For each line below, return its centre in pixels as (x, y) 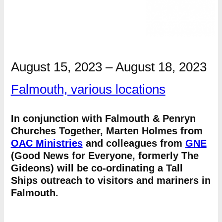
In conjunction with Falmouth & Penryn (103, 118)
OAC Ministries (47, 143)
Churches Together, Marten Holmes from (107, 131)
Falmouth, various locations (88, 89)
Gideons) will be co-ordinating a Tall (97, 168)
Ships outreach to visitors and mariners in (111, 180)
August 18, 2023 (161, 67)
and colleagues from (134, 143)
